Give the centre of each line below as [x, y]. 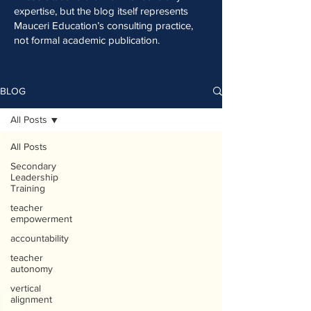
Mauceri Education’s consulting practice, [103, 25]
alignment [31, 299]
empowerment [41, 219]
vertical [26, 288]
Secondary [33, 166]
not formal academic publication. [87, 40]
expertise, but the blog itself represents [101, 11]
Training [28, 188]
